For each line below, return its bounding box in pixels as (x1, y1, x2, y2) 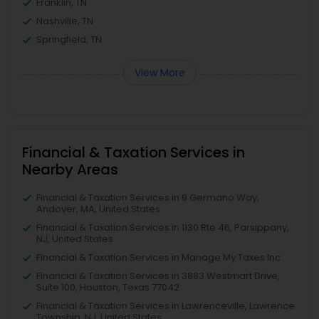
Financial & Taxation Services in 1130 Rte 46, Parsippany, (36, 220, 289, 234)
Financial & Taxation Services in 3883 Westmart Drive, (36, 268, 280, 283)
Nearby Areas (22, 159, 118, 179)
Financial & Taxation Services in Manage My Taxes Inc (36, 250, 281, 264)
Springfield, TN (36, 32, 102, 46)
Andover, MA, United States (36, 202, 160, 216)
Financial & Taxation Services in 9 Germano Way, (36, 190, 259, 204)
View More (134, 65, 185, 80)
